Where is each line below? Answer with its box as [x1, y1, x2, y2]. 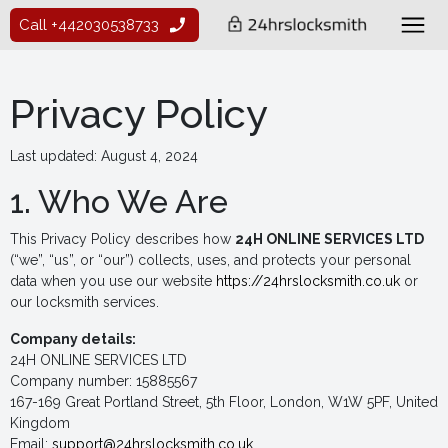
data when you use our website [10, 273, 216, 289]
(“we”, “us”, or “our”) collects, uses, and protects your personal [10, 252, 411, 268]
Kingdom [10, 415, 70, 431]
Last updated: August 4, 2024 [10, 148, 198, 164]
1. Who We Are [10, 183, 228, 220]
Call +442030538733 [19, 16, 159, 34]
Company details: [10, 331, 136, 347]
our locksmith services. [10, 294, 159, 310]
